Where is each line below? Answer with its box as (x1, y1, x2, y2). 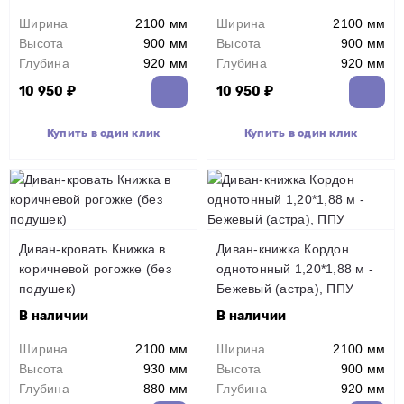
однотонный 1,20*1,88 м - (216, 262, 373, 276)
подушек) (19, 281, 76, 296)
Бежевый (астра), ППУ (216, 281, 353, 296)
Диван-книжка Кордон (216, 242, 349, 256)
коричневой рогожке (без (19, 262, 171, 276)
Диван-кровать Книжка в (19, 242, 166, 256)
